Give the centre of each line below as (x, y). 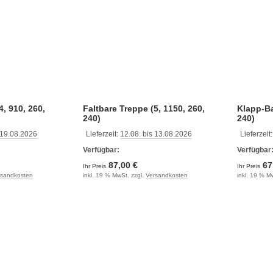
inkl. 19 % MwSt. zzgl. (114, 175)
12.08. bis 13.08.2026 (156, 134)
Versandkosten (166, 175)
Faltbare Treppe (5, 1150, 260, (144, 108)
